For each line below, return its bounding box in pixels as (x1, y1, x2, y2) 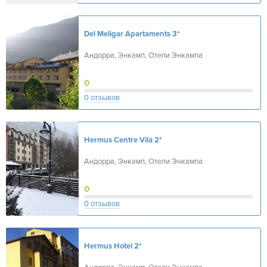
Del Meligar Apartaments (84, 29, 170, 39)
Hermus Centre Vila (84, 135, 153, 145)
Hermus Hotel (84, 241, 132, 251)
